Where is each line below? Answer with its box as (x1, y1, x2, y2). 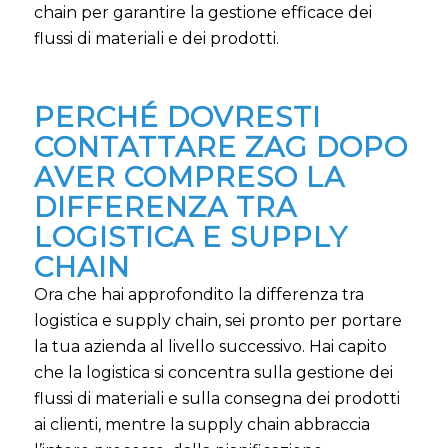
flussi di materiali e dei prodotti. (33, 28, 279, 48)
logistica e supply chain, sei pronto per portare (33, 310, 402, 330)
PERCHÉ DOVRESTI (33, 99, 321, 134)
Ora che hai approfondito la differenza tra (33, 284, 364, 304)
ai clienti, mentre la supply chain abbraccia (33, 414, 370, 434)
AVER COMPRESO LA (33, 159, 345, 194)
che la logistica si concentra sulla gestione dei (33, 362, 393, 382)
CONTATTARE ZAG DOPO (33, 129, 408, 164)
